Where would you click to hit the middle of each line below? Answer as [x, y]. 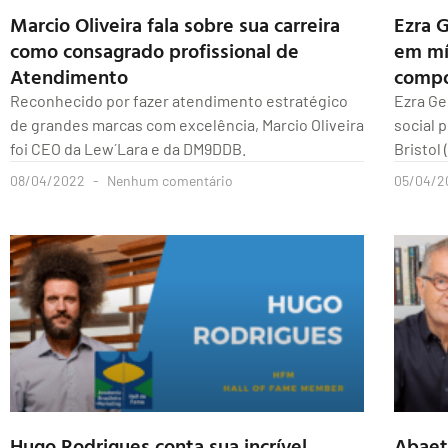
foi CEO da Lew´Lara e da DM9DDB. [128, 149]
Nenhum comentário [168, 181]
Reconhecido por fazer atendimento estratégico [179, 101]
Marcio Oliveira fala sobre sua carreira [175, 24]
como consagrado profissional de [154, 50]
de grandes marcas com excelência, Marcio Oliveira [187, 125]
